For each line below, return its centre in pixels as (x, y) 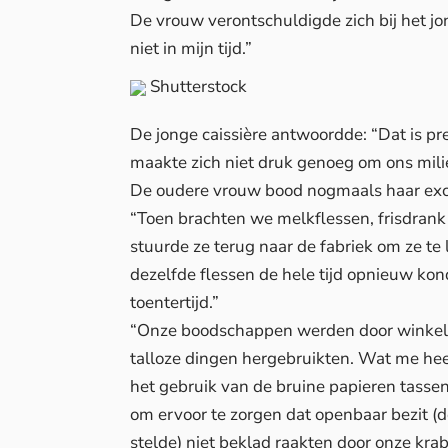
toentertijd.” (174, 303)
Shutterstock (196, 87)
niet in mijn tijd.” (191, 49)
